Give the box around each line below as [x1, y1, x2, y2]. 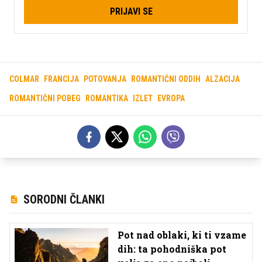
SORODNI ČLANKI [23, 192, 105, 207]
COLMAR [9, 74, 39, 84]
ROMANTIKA [85, 94, 128, 104]
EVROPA [157, 94, 185, 104]
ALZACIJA [205, 74, 240, 84]
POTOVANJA [84, 74, 126, 84]
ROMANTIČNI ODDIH [131, 74, 201, 84]
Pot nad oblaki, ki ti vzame [118, 229, 246, 242]
